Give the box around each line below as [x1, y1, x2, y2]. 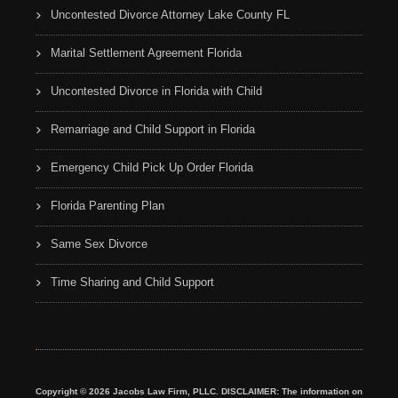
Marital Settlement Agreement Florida [51, 46, 242, 60]
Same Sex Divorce [51, 237, 147, 251]
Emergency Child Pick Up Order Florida [51, 161, 253, 174]
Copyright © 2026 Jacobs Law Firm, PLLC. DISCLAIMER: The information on [36, 386, 362, 396]
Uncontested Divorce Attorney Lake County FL [51, 8, 290, 21]
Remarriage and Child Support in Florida [51, 123, 255, 136]
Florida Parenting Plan [51, 199, 164, 212]
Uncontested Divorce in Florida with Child [51, 84, 262, 98]
